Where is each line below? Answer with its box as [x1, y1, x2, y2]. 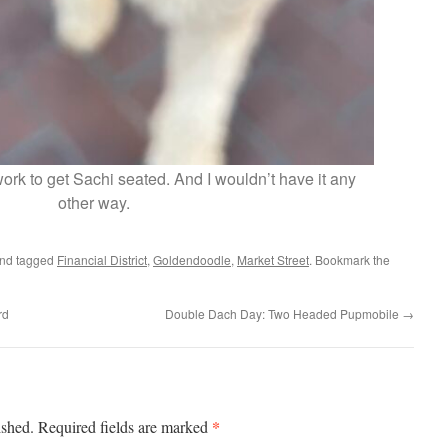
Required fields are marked [38, 416, 212, 438]
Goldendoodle [153, 251, 231, 269]
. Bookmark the [309, 251, 390, 269]
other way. [58, 191, 130, 215]
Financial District [57, 251, 147, 269]
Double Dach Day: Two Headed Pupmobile [165, 305, 402, 323]
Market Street [237, 251, 309, 269]
